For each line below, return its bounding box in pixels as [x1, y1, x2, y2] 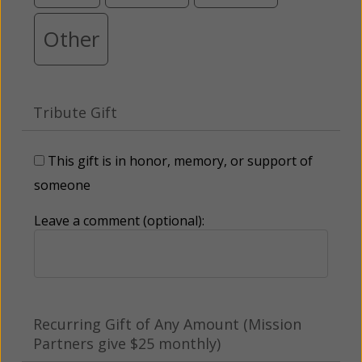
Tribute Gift [33, 103, 117, 123]
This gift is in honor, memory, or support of [48, 152, 313, 170]
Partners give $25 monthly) [33, 334, 221, 354]
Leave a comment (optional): [34, 212, 204, 230]
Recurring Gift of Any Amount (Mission [33, 314, 301, 335]
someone [34, 176, 90, 195]
